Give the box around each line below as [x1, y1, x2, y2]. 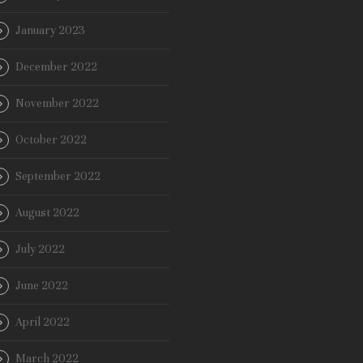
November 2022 [15, 96, 99, 111]
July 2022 [15, 242, 65, 257]
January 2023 [15, 23, 85, 38]
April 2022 [15, 315, 70, 330]
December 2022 [15, 60, 97, 75]
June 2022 [15, 279, 68, 293]
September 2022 [15, 169, 100, 184]
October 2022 [15, 133, 87, 147]
